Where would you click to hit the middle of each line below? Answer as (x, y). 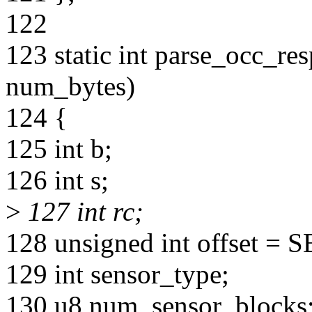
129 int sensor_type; (117, 274)
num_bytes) (70, 86)
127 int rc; (82, 212)
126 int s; (57, 180)
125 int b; (59, 149)
